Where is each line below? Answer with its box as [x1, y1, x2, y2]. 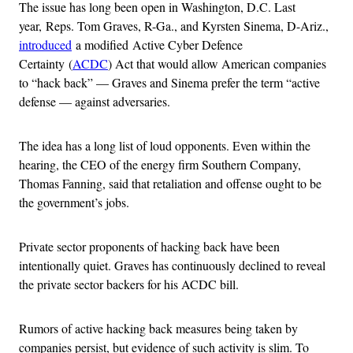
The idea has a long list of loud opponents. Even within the [19, 137, 310, 154]
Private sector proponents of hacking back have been [19, 238, 280, 255]
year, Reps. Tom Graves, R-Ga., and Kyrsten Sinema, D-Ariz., [19, 17, 329, 35]
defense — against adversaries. [19, 93, 170, 110]
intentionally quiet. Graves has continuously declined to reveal [19, 257, 325, 274]
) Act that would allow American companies [108, 55, 326, 72]
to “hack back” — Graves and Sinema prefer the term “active [19, 74, 320, 91]
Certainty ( [19, 55, 72, 72]
